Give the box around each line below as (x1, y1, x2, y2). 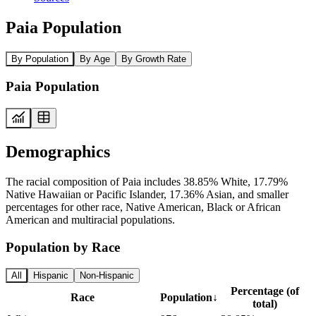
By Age (80, 53, 110, 64)
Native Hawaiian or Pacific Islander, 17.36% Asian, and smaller (6, 188, 288, 200)
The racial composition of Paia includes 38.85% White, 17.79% (6, 175, 288, 188)
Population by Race (6, 239, 120, 255)
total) (252, 298, 277, 310)
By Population (11, 53, 68, 64)
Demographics (6, 142, 110, 161)
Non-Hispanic (80, 270, 134, 281)
